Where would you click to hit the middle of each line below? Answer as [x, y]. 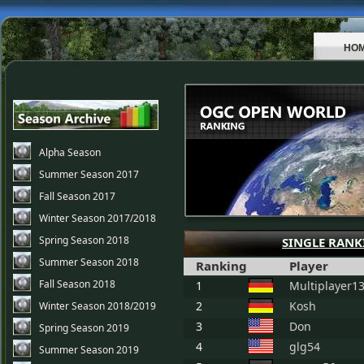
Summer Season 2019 [89, 350]
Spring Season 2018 [84, 240]
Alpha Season [70, 152]
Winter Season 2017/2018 [97, 218]
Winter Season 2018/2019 [97, 306]
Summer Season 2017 [89, 174]
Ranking [221, 266]
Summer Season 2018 [89, 262]
